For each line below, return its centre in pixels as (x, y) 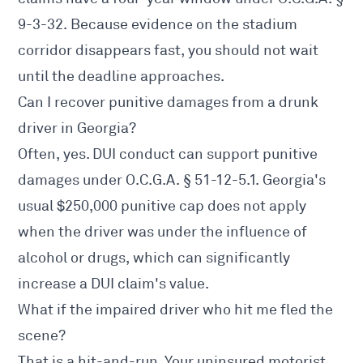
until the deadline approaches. (122, 77)
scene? (42, 336)
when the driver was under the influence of (163, 232)
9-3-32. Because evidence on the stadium (158, 25)
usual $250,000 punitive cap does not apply (162, 206)
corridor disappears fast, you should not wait (169, 51)
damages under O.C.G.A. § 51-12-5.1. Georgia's (172, 180)
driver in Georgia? (77, 128)
